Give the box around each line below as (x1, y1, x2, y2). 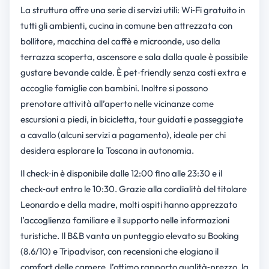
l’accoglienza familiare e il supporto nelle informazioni (20, 214, 229, 226)
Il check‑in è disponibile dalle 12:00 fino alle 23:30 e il (20, 168, 222, 180)
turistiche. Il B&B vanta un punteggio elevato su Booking (20, 230, 239, 242)
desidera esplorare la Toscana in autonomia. (20, 145, 194, 157)
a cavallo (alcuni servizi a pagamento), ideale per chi (20, 129, 226, 141)
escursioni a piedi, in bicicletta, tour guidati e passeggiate (20, 113, 243, 125)
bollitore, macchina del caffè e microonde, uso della (20, 35, 220, 47)
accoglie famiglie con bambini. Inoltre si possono (20, 82, 208, 94)
